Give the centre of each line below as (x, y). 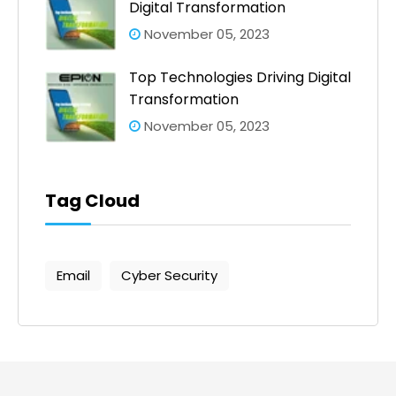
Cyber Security (169, 275)
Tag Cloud (92, 200)
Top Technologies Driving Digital (240, 77)
